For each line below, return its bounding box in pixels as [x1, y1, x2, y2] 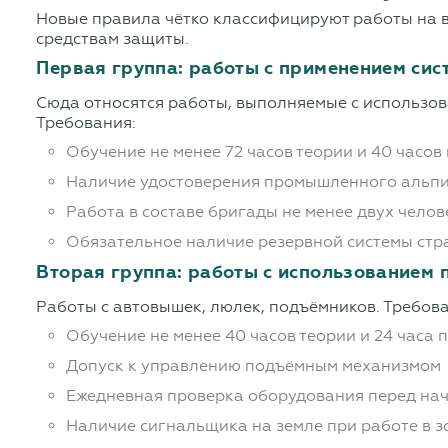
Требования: [36, 113, 137, 133]
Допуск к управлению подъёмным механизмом [66, 356, 442, 376]
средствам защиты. [36, 29, 190, 49]
